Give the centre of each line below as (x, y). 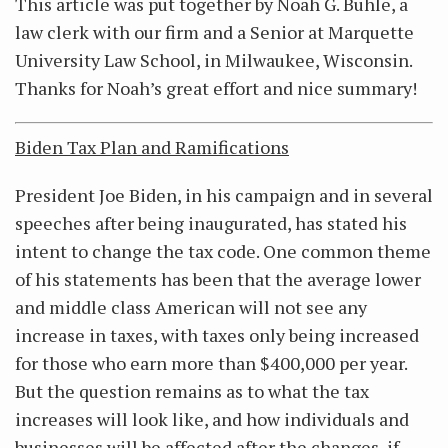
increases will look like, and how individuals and (212, 419)
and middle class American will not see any (191, 307)
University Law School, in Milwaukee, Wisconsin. (213, 60)
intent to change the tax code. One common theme (223, 251)
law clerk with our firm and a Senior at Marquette (214, 32)
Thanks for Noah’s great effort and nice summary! (216, 88)
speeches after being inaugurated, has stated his (211, 223)
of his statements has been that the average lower (218, 279)
